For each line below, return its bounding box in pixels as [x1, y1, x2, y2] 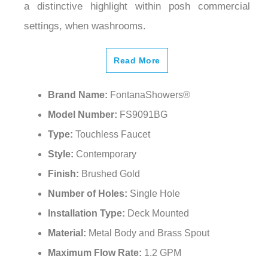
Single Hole [130, 175, 180, 186]
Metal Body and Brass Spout [89, 215, 209, 226]
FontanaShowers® [110, 77, 190, 87]
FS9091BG [117, 96, 167, 107]
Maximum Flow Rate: [48, 234, 144, 245]
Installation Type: [48, 195, 127, 206]
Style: [48, 136, 76, 147]
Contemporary [76, 136, 136, 147]
